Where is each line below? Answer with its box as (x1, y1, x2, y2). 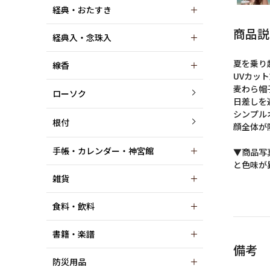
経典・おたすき (52, 4, 111, 16)
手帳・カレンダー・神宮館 (52, 145, 154, 157)
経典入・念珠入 (52, 31, 111, 43)
